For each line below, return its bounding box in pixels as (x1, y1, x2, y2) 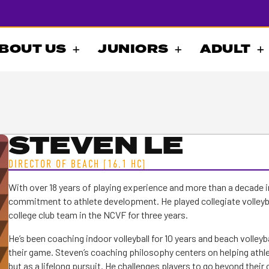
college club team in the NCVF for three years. (8, 209, 188, 220)
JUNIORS (98, 40, 169, 58)
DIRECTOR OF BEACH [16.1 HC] (8, 158, 147, 170)
